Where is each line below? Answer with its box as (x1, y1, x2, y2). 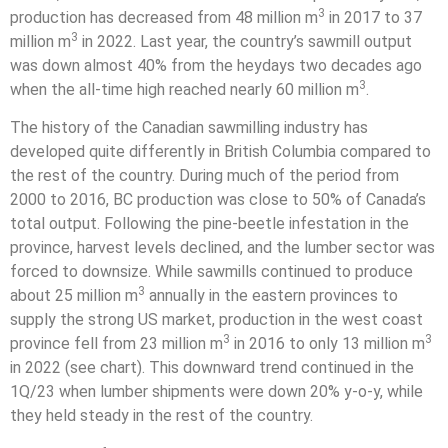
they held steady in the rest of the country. (10, 406, 313, 426)
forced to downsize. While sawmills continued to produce (10, 262, 413, 282)
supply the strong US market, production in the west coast (10, 310, 423, 330)
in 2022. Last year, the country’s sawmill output (78, 31, 412, 51)
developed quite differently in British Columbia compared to (10, 142, 431, 162)
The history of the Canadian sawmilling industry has (10, 118, 368, 138)
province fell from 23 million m (10, 334, 223, 354)
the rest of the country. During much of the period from (10, 166, 399, 186)
